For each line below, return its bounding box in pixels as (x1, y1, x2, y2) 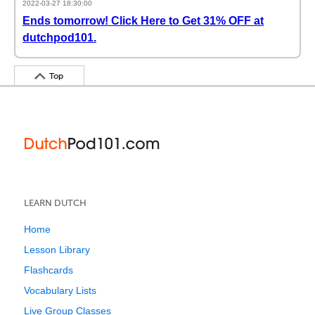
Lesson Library (24, 244, 90, 255)
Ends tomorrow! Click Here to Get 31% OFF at (22, 15, 264, 27)
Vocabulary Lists (24, 285, 96, 296)
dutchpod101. (22, 32, 96, 44)
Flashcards (24, 264, 73, 276)
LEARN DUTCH (24, 198, 86, 208)
